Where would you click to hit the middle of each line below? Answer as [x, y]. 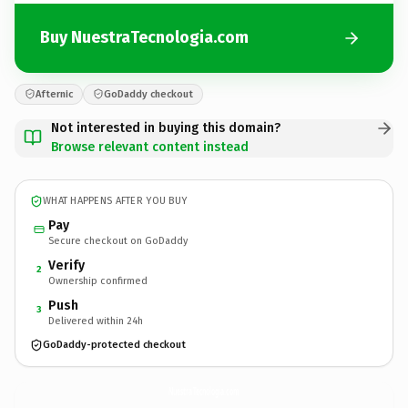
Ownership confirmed [98, 280]
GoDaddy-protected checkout [114, 345]
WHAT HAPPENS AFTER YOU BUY [115, 201]
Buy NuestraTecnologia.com [144, 37]
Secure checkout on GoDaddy [118, 240]
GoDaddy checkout [148, 94]
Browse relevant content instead [150, 147]
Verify [66, 265]
